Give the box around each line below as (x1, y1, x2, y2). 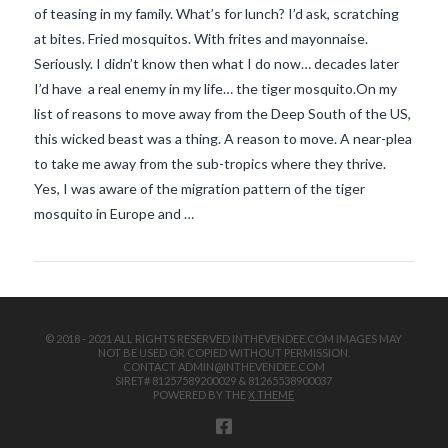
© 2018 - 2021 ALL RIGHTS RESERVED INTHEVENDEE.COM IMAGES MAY (45, 332, 403, 346)
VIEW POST (183, 170, 264, 186)
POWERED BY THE (153, 388, 249, 402)
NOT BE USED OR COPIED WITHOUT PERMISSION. (97, 346, 350, 360)
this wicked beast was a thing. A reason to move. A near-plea (33, 130, 412, 148)
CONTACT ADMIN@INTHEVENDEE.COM (122, 360, 325, 374)
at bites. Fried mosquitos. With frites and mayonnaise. (33, 30, 368, 48)
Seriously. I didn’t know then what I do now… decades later (33, 55, 399, 73)
